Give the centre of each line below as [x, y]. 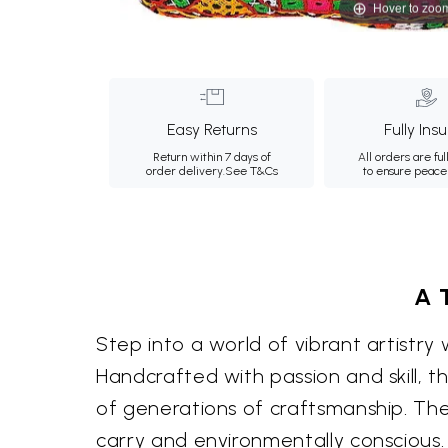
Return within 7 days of [211, 157]
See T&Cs [251, 171]
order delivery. [185, 171]
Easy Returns [211, 129]
